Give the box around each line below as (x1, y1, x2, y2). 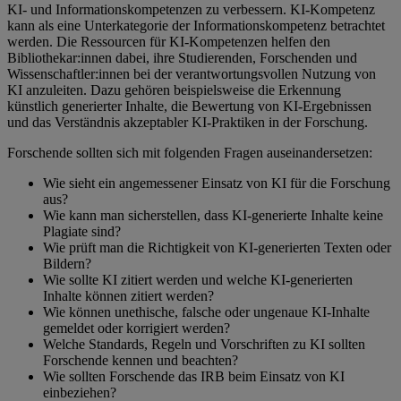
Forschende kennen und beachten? (43, 352, 238, 368)
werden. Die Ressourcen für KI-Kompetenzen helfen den (7, 33, 330, 49)
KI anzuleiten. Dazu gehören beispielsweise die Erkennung (7, 81, 341, 98)
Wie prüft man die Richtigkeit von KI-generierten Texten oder (43, 239, 391, 255)
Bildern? (43, 255, 91, 271)
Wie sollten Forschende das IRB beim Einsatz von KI (43, 368, 345, 384)
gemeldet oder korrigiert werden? (43, 320, 230, 336)
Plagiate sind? (43, 223, 121, 239)
